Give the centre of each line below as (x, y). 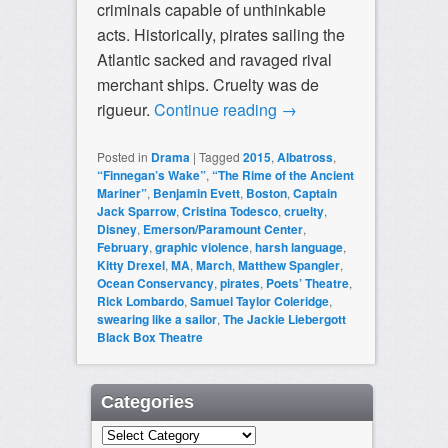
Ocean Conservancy (155, 282)
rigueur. (125, 109)
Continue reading (217, 109)
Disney (116, 228)
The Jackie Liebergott (284, 318)
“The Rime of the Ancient (282, 174)
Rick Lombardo (140, 300)
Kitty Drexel (130, 264)
